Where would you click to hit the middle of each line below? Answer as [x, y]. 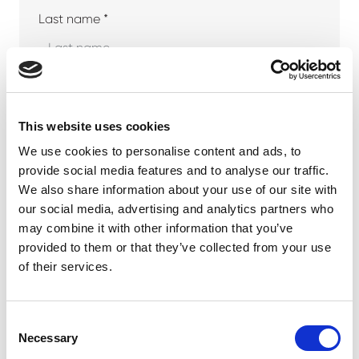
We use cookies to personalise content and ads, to [160, 151]
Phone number [81, 181]
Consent [28, 322]
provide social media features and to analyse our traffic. [174, 170]
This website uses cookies [95, 126]
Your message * [83, 343]
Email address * [83, 262]
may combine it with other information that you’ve [156, 228]
